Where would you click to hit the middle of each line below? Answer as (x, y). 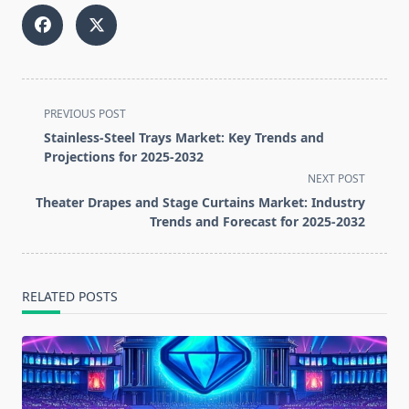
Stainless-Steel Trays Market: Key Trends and (184, 138)
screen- (47, 178)
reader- (47, 199)
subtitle (47, 156)
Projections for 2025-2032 (124, 157)
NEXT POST (336, 179)
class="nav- (60, 134)
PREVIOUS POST (85, 114)
